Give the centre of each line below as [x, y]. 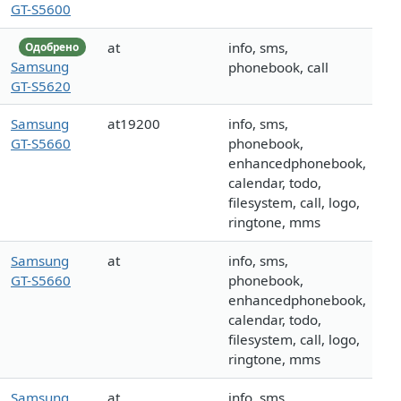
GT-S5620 [41, 85]
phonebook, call [278, 68]
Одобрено [52, 47]
